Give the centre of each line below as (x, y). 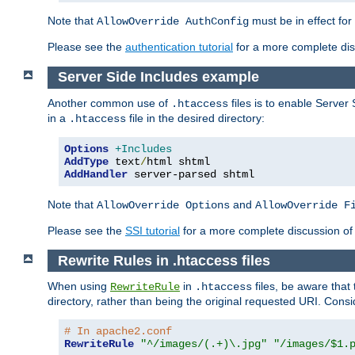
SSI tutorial (153, 230)
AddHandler (96, 174)
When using (79, 286)
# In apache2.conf (118, 332)
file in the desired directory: (195, 118)
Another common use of (109, 103)
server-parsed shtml (191, 174)
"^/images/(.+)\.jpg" (204, 344)
